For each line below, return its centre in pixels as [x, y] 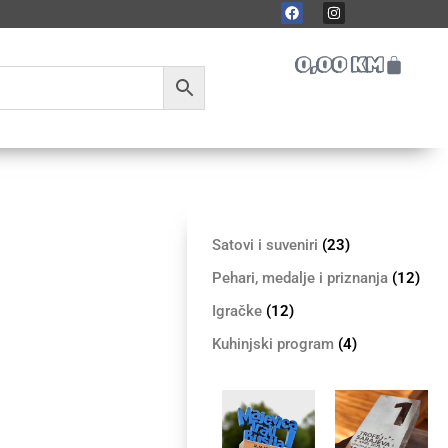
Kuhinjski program [274, 343]
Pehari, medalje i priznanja [301, 277]
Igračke [238, 310]
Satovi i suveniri [266, 244]
